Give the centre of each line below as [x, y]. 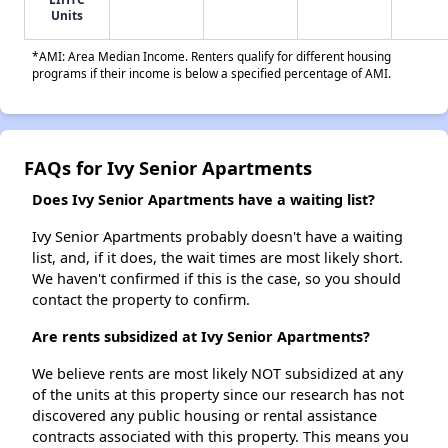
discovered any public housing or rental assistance [204, 416]
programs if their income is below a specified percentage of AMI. [211, 73]
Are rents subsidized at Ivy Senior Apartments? [201, 337]
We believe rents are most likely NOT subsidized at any [217, 374]
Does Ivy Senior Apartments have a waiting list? [203, 200]
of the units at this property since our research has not [218, 395]
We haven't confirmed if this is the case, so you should [216, 279]
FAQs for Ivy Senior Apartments [168, 168]
